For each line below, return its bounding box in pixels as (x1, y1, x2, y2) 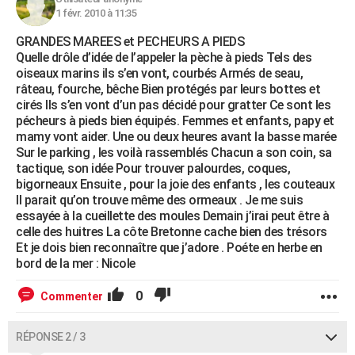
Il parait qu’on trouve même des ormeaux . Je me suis (16, 193, 303, 208)
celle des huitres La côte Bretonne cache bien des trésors (16, 224, 327, 239)
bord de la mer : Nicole (16, 256, 136, 271)
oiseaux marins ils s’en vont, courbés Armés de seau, (16, 66, 303, 81)
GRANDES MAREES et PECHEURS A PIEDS (16, 34, 244, 49)
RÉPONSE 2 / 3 (16, 330, 86, 343)
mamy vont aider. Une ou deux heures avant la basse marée (16, 129, 336, 144)
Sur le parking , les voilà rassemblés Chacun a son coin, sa (16, 145, 332, 160)
